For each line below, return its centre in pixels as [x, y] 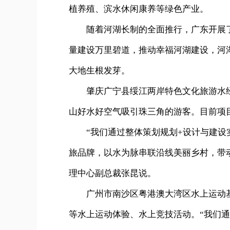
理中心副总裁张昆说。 [112, 174]
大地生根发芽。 [99, 71]
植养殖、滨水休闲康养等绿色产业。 [139, 9]
